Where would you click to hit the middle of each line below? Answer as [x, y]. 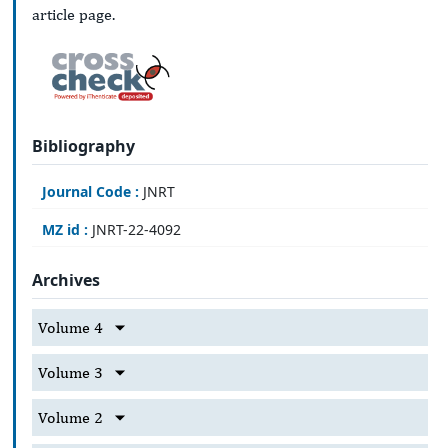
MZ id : [65, 229]
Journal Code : [90, 191]
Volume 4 [70, 328]
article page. [73, 14]
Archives [66, 280]
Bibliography [83, 146]
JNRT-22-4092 [134, 229]
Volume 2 [70, 418]
